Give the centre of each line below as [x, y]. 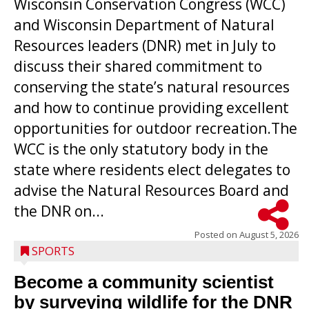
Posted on [217, 235]
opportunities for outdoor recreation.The [156, 128]
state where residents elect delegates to [152, 170]
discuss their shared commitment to [138, 66]
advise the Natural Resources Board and [151, 190]
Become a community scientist [144, 282]
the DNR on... [59, 211]
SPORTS [53, 251]
